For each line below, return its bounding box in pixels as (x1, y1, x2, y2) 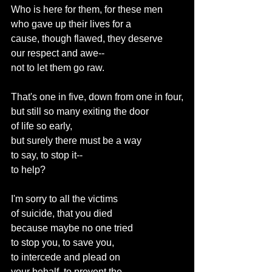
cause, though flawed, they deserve (11, 33, 163, 44)
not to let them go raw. (11, 63, 104, 73)
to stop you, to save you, (11, 237, 114, 248)
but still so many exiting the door (11, 106, 149, 117)
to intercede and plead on (11, 252, 120, 262)
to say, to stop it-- (11, 150, 83, 160)
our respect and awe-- (11, 48, 104, 58)
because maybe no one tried (11, 223, 133, 233)
